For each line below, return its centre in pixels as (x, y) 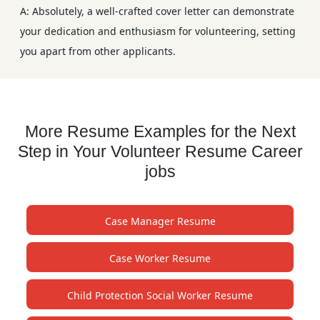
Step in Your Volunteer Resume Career (160, 151)
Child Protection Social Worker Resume (160, 295)
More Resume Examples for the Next (160, 131)
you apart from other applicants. (98, 51)
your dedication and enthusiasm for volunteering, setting (158, 31)
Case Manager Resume (160, 221)
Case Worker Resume (160, 258)
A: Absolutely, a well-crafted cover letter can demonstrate (157, 11)
